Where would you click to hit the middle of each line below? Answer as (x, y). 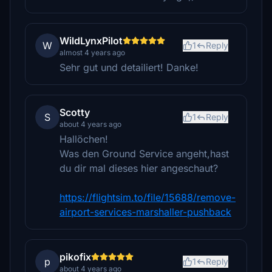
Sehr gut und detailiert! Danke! (129, 67)
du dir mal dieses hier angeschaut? (139, 168)
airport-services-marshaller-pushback (145, 212)
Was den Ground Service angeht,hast (144, 154)
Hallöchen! (84, 139)
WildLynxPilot (91, 41)
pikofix (75, 257)
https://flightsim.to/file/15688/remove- (148, 197)
